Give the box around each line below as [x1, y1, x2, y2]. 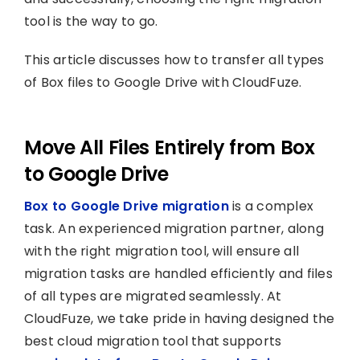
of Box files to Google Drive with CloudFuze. [23, 72, 302, 92]
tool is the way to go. [23, 11, 158, 31]
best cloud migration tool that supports [23, 331, 282, 350]
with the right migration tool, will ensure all [23, 241, 300, 260]
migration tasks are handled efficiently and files [23, 264, 333, 283]
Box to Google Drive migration [23, 196, 229, 215]
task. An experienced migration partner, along [23, 219, 324, 238]
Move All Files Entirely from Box [23, 133, 315, 161]
